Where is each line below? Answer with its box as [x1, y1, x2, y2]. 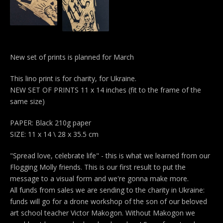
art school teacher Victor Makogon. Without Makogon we [10, 208, 195, 218]
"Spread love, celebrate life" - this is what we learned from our [10, 150, 210, 160]
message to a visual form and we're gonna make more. [10, 173, 189, 183]
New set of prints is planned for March [10, 52, 134, 62]
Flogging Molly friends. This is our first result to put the [10, 162, 186, 172]
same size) [10, 96, 45, 106]
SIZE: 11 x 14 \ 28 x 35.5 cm [10, 129, 99, 139]
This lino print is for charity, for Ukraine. [10, 73, 136, 83]
